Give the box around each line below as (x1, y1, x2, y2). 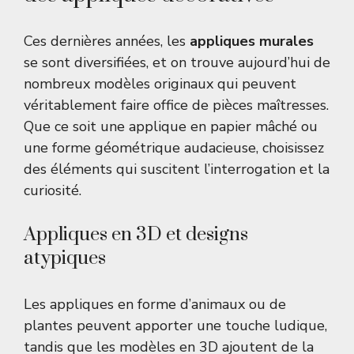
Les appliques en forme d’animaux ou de (24, 295, 286, 314)
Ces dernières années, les (24, 32, 190, 51)
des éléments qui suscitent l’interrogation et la (24, 160, 330, 179)
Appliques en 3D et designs (24, 223, 248, 247)
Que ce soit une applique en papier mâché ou (24, 117, 318, 137)
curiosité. (24, 181, 81, 201)
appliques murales (190, 32, 314, 51)
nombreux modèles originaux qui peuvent (24, 74, 296, 94)
